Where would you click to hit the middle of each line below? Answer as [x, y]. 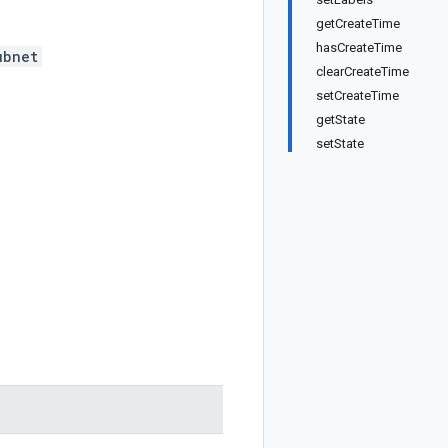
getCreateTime [358, 23]
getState [340, 119]
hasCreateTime [359, 47]
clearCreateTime [362, 71]
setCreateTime [357, 95]
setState [340, 143]
